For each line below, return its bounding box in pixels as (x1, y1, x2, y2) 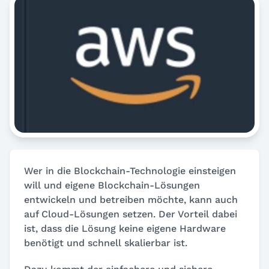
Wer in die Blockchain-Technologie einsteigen (24, 165, 236, 177)
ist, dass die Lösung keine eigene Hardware (24, 223, 226, 235)
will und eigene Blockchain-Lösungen (24, 180, 200, 192)
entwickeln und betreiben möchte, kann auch (24, 194, 238, 206)
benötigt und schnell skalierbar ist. (24, 237, 187, 249)
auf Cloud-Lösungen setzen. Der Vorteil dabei (24, 208, 237, 220)
